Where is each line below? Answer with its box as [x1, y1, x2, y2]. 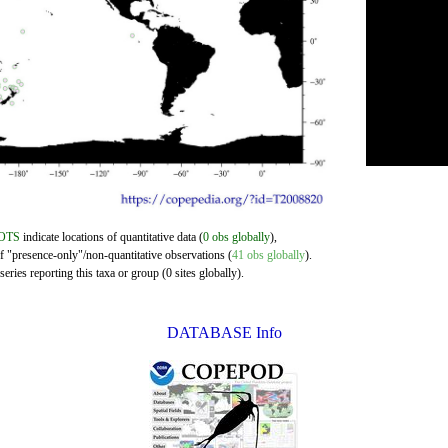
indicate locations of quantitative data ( [20, 230, 203, 244]
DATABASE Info [166, 324, 282, 341]
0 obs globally [203, 230, 270, 244]
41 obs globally [232, 248, 305, 262]
